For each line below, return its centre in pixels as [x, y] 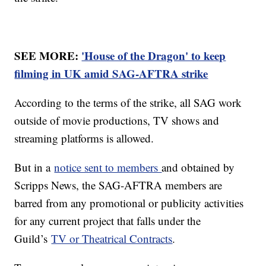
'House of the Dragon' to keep [154, 55]
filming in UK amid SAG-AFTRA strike [111, 73]
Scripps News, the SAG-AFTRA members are [118, 185]
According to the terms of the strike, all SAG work [128, 102]
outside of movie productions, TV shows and [117, 120]
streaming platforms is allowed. [86, 138]
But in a [34, 167]
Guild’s [33, 238]
